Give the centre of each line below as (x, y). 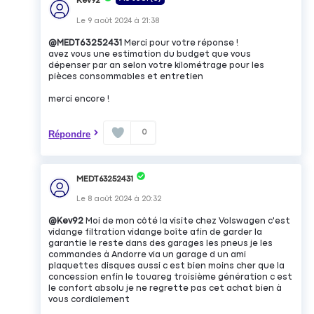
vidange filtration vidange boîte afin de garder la (156, 232)
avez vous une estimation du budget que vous (150, 54)
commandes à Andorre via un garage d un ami (148, 254)
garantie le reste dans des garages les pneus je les (161, 243)
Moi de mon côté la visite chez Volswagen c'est (188, 221)
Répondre (70, 134)
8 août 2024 (110, 198)
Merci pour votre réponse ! (182, 43)
